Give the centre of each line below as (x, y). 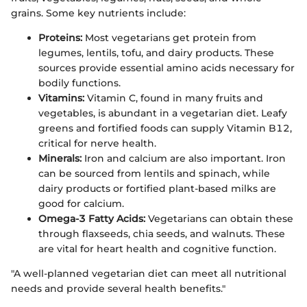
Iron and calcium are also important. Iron (184, 158)
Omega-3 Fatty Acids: (92, 218)
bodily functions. (79, 83)
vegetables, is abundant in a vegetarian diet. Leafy (163, 113)
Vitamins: (61, 98)
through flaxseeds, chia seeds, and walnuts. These (162, 233)
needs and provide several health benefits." (118, 288)
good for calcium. (81, 203)
